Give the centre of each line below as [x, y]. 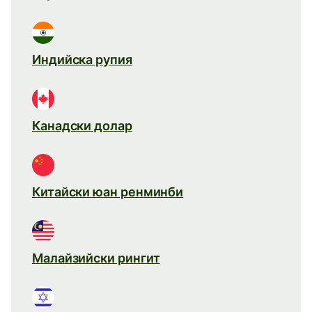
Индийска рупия [82, 59]
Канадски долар [82, 125]
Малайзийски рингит [96, 258]
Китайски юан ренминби [108, 192]
